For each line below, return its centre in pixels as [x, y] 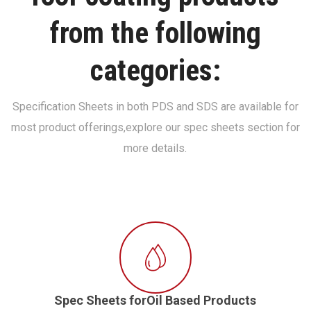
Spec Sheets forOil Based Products [155, 300]
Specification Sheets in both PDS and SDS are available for [155, 107]
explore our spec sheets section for [212, 128]
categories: [155, 71]
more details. [155, 149]
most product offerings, [68, 128]
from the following [155, 33]
